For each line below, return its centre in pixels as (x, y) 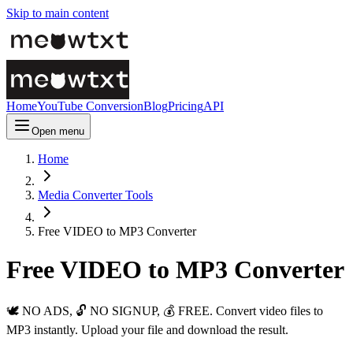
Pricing (186, 106)
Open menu (58, 131)
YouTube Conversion (90, 106)
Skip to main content (58, 13)
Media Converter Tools (95, 195)
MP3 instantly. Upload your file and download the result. (147, 329)
